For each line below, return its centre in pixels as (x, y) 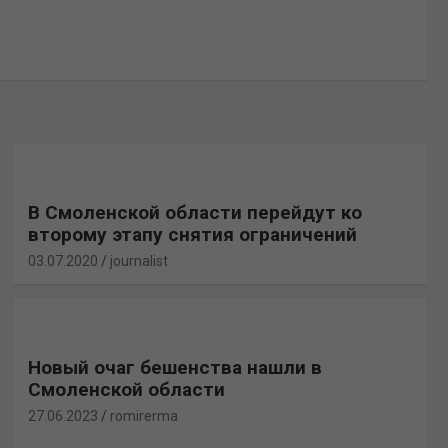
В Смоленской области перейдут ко (194, 212)
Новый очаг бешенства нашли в (174, 367)
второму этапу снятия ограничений (192, 234)
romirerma (143, 415)
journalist (138, 260)
